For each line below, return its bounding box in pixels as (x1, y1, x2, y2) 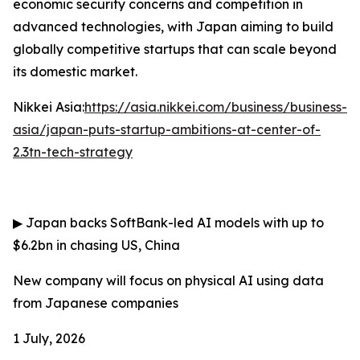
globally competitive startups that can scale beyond (13, 41, 337, 57)
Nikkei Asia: (13, 99, 84, 115)
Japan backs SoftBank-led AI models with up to (22, 215, 324, 231)
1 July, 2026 (13, 330, 85, 346)
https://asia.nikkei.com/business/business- (84, 99, 347, 115)
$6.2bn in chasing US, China (13, 237, 180, 253)
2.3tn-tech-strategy (13, 144, 133, 160)
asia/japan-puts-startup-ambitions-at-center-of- (13, 121, 321, 137)
